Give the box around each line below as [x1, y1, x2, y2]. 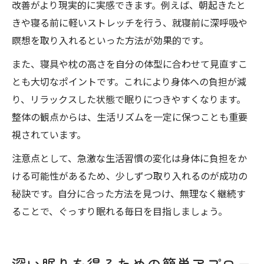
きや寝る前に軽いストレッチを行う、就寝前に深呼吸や [12, 15, 247, 29]
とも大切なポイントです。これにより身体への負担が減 [12, 74, 246, 88]
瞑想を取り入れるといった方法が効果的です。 [12, 33, 209, 47]
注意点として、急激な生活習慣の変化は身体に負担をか [12, 151, 247, 165]
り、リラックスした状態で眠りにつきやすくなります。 [12, 92, 246, 106]
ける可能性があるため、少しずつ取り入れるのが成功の [12, 169, 247, 183]
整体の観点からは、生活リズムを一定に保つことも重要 [12, 110, 247, 124]
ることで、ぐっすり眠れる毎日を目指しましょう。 [12, 204, 227, 218]
